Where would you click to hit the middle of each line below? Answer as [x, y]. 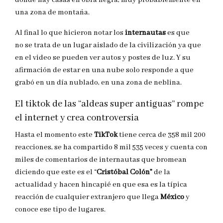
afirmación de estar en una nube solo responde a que [104, 70]
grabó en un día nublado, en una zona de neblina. [98, 83]
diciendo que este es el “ [56, 172]
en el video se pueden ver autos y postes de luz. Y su [103, 58]
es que [178, 33]
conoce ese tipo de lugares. [60, 210]
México [172, 197]
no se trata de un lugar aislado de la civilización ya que [108, 46]
